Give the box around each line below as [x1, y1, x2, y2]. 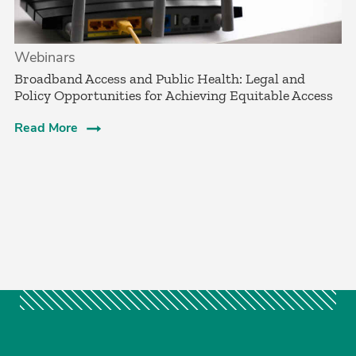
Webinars [14, 48, 75, 68]
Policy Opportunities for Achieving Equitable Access [14, 87, 333, 105]
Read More [14, 119, 78, 137]
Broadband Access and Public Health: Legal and [14, 70, 305, 88]
